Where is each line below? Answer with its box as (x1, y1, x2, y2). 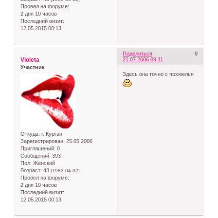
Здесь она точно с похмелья (123, 71, 196, 77)
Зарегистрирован (20, 138, 63, 144)
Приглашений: (20, 145, 55, 151)
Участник (20, 64, 45, 71)
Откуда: (20, 130, 40, 137)
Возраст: (20, 167, 42, 173)
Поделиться (123, 51, 153, 57)
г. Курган (40, 130, 62, 137)
